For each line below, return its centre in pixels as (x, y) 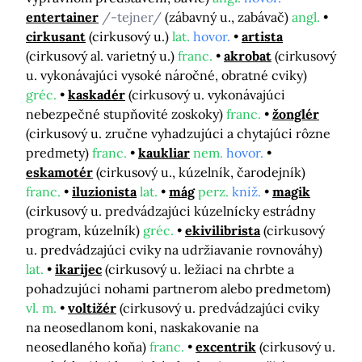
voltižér (92, 308)
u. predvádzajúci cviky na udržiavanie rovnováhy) (174, 250)
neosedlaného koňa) (88, 347)
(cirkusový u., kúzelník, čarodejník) (201, 172)
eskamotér (59, 172)
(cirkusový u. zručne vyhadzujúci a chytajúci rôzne (178, 133)
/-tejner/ (133, 17)
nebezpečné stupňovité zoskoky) (126, 114)
